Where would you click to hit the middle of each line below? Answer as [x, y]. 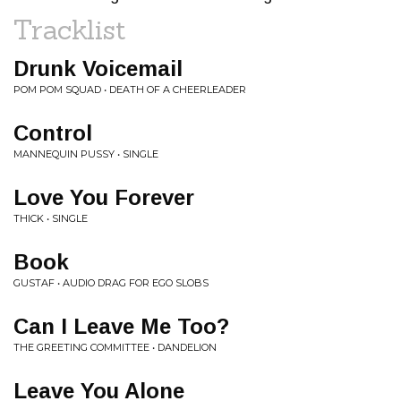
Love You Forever [104, 197]
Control [53, 133]
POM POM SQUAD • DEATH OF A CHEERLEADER [130, 90]
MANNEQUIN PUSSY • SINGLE [86, 154]
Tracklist [70, 30]
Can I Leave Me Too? [121, 326]
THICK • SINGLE [51, 218]
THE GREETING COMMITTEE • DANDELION [115, 347]
